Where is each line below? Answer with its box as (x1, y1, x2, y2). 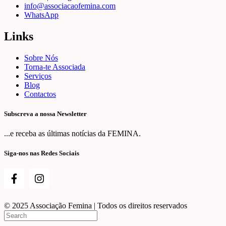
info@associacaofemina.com (24, 1, 116, 10)
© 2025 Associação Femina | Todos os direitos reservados (4, 201, 187, 210)
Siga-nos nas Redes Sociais (4, 149, 79, 157)
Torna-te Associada (24, 62, 85, 71)
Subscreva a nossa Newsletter (4, 109, 87, 118)
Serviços (24, 71, 51, 80)
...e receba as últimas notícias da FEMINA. (4, 129, 141, 138)
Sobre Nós (24, 53, 58, 62)
